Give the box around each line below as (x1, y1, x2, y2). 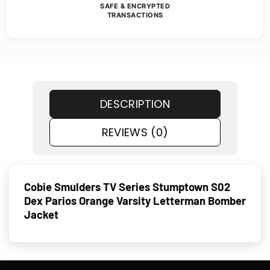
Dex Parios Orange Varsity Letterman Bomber (24, 193, 246, 207)
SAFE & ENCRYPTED (100, 2, 170, 11)
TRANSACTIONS (107, 11, 163, 20)
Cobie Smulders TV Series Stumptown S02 (24, 180, 230, 193)
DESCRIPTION (100, 96, 170, 112)
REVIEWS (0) (101, 125, 169, 140)
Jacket (24, 207, 58, 221)
